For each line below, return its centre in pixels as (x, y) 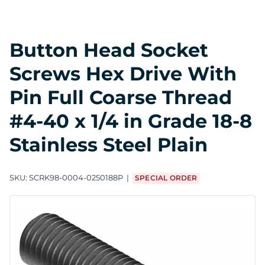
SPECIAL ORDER (166, 178)
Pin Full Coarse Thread (121, 97)
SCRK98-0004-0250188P (76, 178)
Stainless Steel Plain (109, 144)
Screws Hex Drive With (123, 73)
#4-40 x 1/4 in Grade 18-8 (131, 121)
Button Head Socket (109, 50)
